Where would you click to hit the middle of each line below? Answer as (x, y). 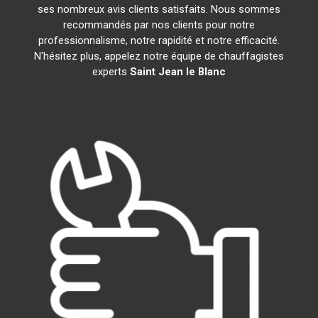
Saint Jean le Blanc (177, 72)
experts (111, 72)
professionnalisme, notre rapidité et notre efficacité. (159, 40)
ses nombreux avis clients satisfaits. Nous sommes (159, 9)
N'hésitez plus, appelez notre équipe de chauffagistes (159, 56)
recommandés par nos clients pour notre (159, 25)
